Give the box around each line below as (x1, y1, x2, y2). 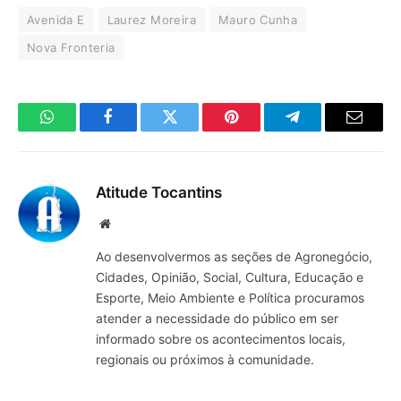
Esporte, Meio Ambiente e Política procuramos (96, 290, 364, 306)
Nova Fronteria (27, 40, 115, 55)
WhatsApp (45, 122, 115, 139)
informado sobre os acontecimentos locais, (96, 331, 346, 347)
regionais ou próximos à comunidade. (96, 352, 314, 368)
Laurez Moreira (107, 13, 196, 28)
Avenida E (27, 13, 85, 28)
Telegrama (291, 122, 360, 139)
